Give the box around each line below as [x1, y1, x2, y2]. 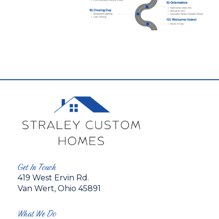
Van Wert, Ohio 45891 [18, 183, 101, 193]
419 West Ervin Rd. [18, 173, 89, 182]
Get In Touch [18, 159, 56, 175]
